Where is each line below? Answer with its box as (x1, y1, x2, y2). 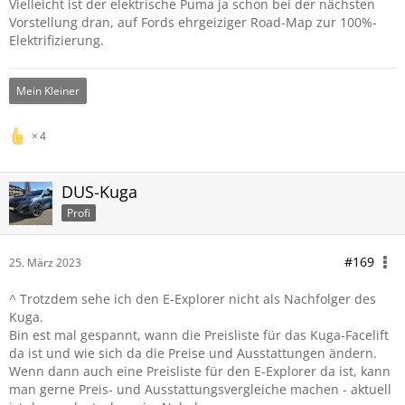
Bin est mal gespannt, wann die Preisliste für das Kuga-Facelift (9, 326, 389, 344)
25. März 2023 (9, 255, 81, 270)
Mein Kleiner (16, 83, 80, 99)
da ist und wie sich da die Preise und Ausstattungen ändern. (9, 344, 377, 362)
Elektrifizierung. (9, 32, 104, 49)
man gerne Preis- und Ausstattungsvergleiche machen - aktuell (9, 381, 391, 398)
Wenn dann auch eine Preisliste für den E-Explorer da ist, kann (9, 363, 391, 380)
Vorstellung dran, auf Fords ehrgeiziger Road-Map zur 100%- (9, 14, 377, 31)
